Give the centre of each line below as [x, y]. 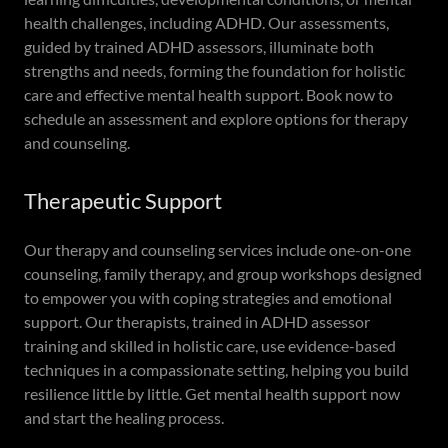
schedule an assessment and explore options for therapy [216, 118]
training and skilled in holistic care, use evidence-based [210, 345]
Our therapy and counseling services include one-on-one [217, 249]
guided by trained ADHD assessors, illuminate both [199, 46]
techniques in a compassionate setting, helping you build [216, 369]
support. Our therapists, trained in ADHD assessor [197, 321]
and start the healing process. [124, 417]
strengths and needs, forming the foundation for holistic [214, 70]
